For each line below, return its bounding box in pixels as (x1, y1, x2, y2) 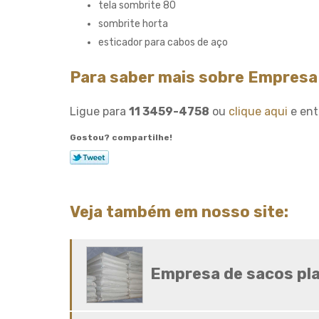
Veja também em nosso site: (70, 202, 288, 221)
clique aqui (229, 105, 288, 118)
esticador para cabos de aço (98, 36, 228, 48)
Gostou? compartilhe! (70, 132, 172, 142)
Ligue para (70, 105, 129, 118)
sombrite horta (98, 18, 168, 30)
